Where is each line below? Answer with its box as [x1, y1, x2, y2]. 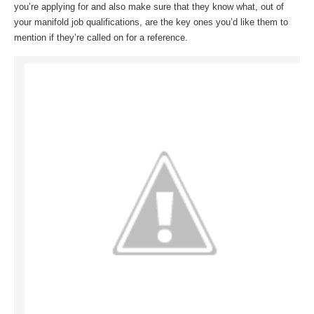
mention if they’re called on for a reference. [14, 32, 188, 43]
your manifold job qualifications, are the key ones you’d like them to [14, 17, 288, 28]
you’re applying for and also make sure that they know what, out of [14, 1, 284, 13]
